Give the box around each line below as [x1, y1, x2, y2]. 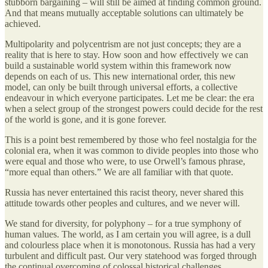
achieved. [5, 18, 41, 29]
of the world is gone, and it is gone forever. [5, 114, 166, 124]
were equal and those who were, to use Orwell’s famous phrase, [5, 156, 245, 166]
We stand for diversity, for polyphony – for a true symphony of [5, 218, 241, 229]
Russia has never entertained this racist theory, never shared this [5, 187, 243, 197]
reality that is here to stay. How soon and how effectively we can [5, 49, 248, 60]
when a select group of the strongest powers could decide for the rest [5, 103, 263, 114]
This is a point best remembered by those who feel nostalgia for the [5, 134, 257, 145]
